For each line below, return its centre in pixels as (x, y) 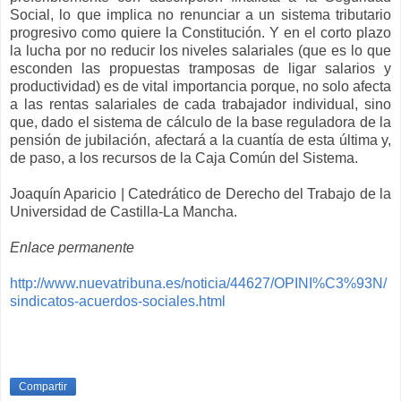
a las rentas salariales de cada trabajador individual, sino (200, 105)
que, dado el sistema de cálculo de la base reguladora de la (200, 123)
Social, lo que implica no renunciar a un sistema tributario (200, 15)
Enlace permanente (72, 248)
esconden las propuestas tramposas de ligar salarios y (200, 69)
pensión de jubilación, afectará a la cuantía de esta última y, (200, 141)
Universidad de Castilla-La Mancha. (124, 212)
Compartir (43, 386)
